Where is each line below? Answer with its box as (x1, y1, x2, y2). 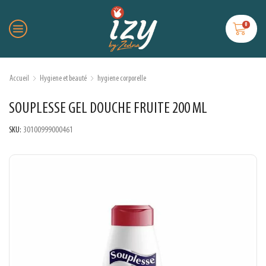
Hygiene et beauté (40, 74, 87, 84)
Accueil (9, 74, 29, 84)
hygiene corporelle (97, 74, 146, 84)
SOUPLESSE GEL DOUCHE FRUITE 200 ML (9, 101, 207, 118)
